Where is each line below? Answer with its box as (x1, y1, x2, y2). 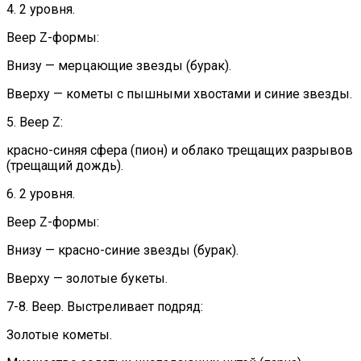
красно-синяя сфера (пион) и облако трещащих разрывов (6, 142, 353, 158)
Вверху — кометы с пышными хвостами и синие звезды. (6, 85, 352, 102)
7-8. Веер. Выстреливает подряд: (6, 298, 203, 314)
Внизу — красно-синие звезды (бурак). (6, 242, 239, 258)
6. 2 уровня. (6, 185, 75, 201)
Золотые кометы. (6, 326, 112, 342)
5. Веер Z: (6, 114, 63, 130)
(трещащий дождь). (6, 157, 123, 173)
